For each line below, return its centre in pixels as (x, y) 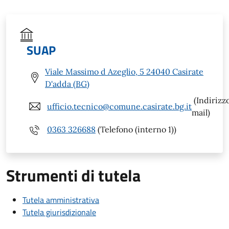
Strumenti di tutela (73, 175)
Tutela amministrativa (61, 200)
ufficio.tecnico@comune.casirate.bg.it (119, 106)
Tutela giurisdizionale (59, 212)
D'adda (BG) (67, 84)
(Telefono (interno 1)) (136, 130)
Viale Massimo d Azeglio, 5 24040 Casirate (124, 71)
